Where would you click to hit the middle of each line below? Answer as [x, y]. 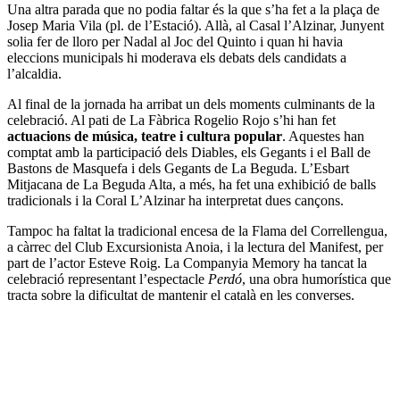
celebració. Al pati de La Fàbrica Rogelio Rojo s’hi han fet [171, 120]
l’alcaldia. [34, 73]
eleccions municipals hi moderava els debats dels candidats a [177, 57]
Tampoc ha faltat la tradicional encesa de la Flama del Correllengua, [197, 230]
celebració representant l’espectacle [108, 279]
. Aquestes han [323, 136]
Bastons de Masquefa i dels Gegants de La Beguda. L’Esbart [178, 168]
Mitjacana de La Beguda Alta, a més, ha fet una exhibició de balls [192, 184]
